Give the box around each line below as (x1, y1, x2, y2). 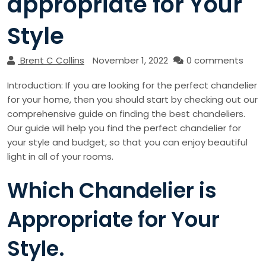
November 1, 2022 (93, 54, 168, 67)
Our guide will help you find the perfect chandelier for (7, 122, 241, 135)
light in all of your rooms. (7, 150, 113, 163)
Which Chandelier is (7, 176, 217, 205)
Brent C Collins (20, 54, 84, 67)
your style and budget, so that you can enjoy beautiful (7, 136, 248, 149)
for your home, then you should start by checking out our (7, 93, 258, 106)
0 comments (186, 54, 243, 67)
